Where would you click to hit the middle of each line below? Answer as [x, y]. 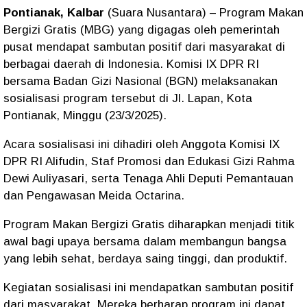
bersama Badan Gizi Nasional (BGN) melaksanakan [140, 81]
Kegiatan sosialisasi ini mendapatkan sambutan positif [148, 287]
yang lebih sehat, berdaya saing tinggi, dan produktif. [145, 259]
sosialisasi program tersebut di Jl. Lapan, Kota [128, 98]
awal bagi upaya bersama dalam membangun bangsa [145, 242]
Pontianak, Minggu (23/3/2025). [85, 115]
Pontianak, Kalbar [56, 13]
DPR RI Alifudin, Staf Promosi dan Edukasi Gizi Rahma [149, 161]
